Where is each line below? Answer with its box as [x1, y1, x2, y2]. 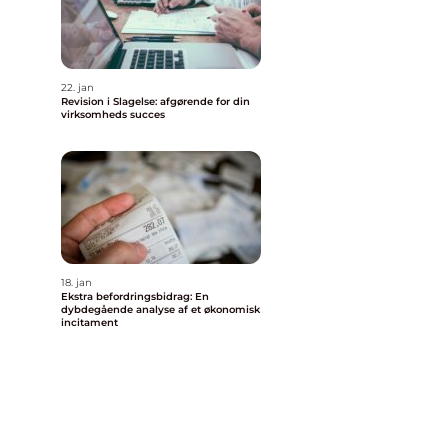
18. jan [61, 276, 92, 289]
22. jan [61, 81, 94, 94]
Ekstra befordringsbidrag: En [61, 290, 209, 303]
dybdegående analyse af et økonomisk [61, 303, 260, 316]
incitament [61, 316, 118, 329]
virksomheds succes [61, 108, 165, 121]
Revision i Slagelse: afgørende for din [61, 95, 250, 108]
